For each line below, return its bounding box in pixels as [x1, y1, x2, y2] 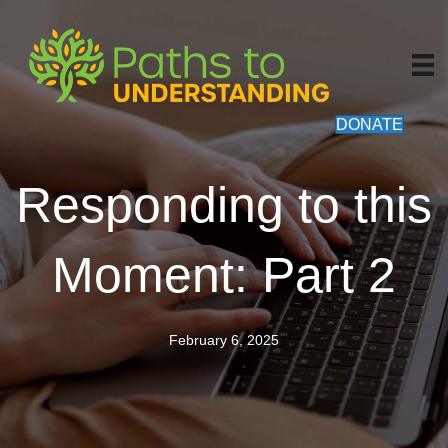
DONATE [336, 116, 403, 133]
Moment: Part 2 [52, 247, 396, 303]
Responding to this [16, 177, 432, 233]
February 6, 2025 [169, 332, 279, 348]
